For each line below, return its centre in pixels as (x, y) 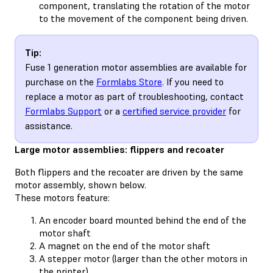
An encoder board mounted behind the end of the (143, 220)
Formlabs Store (129, 81)
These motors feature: (62, 197)
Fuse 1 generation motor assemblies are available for (136, 67)
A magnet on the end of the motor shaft (125, 245)
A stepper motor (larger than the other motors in (143, 258)
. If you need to (193, 81)
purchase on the (61, 81)
